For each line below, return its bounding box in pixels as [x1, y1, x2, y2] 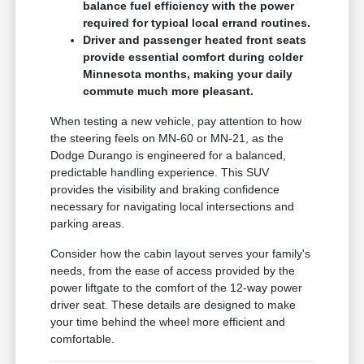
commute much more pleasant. [83, 84, 254, 98]
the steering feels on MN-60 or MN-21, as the [50, 132, 284, 145]
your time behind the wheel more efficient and [50, 315, 286, 329]
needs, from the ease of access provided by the [50, 264, 296, 278]
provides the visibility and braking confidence [50, 183, 280, 197]
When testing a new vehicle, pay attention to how [50, 115, 302, 128]
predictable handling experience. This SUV [50, 166, 270, 180]
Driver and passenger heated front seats [83, 33, 307, 47]
